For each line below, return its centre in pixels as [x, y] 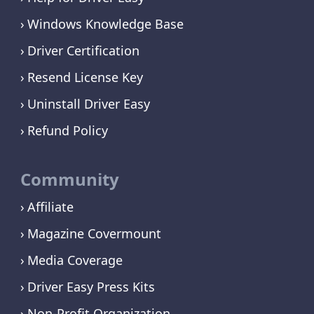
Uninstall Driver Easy [88, 103]
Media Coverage [75, 260]
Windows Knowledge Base [105, 23]
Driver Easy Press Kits [91, 286]
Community [69, 179]
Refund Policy [67, 130]
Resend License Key [85, 77]
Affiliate [50, 206]
